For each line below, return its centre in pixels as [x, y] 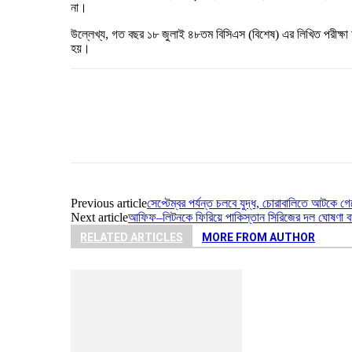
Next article [99, 217]
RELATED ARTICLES [132, 237]
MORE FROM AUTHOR [258, 237]
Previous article [109, 203]
